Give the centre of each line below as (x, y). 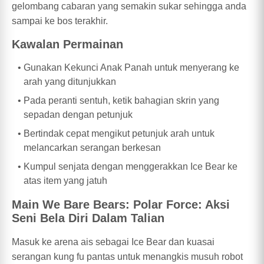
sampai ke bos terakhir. (60, 21)
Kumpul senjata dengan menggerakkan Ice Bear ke (131, 167)
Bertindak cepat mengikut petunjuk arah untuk (119, 134)
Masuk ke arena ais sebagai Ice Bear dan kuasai (113, 242)
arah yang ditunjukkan (70, 82)
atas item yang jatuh (65, 181)
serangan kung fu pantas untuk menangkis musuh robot (127, 256)
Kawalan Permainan (67, 44)
